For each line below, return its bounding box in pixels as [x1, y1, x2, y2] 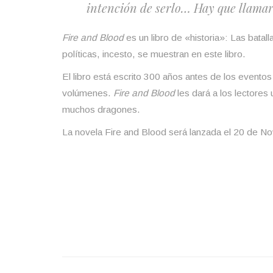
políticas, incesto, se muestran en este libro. [62, 48, 246, 59]
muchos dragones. [62, 104, 140, 115]
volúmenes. [62, 87, 111, 98]
